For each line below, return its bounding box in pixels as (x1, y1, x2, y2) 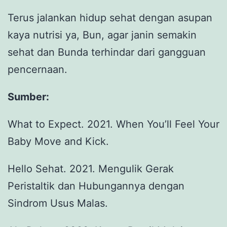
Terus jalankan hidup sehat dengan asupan (8, 11, 212, 24)
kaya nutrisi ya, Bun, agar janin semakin (8, 28, 197, 41)
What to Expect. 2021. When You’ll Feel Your (8, 118, 219, 130)
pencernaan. (8, 63, 67, 75)
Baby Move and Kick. (8, 135, 109, 147)
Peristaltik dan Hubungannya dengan (8, 179, 184, 192)
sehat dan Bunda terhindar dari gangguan (8, 46, 206, 58)
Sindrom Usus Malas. (8, 197, 108, 209)
